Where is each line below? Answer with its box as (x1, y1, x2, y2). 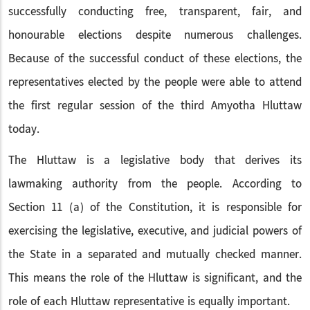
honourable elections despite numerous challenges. (8, 26, 302, 45)
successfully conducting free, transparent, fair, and (8, 2, 302, 21)
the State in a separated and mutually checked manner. (8, 245, 302, 264)
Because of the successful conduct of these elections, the (8, 49, 302, 69)
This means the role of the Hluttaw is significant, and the (8, 268, 302, 288)
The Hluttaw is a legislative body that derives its (8, 151, 302, 170)
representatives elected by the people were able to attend (8, 73, 302, 92)
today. (8, 120, 39, 139)
